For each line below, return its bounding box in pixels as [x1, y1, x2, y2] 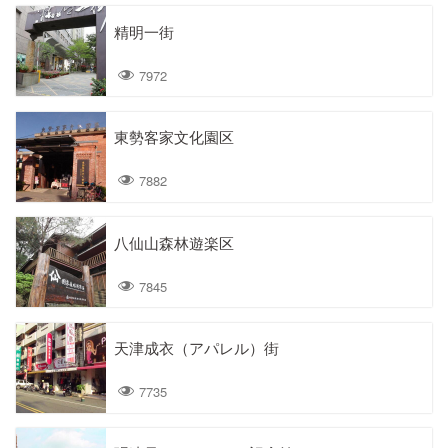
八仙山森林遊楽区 [114, 231, 234, 253]
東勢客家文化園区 [114, 126, 234, 148]
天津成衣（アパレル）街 [114, 337, 279, 358]
